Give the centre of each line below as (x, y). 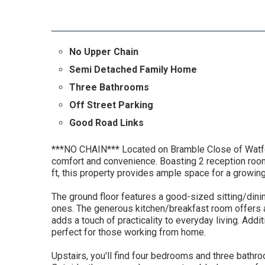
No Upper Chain (104, 52)
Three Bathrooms (109, 88)
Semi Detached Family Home (133, 70)
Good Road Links (106, 123)
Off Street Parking (111, 105)
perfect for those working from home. (129, 232)
